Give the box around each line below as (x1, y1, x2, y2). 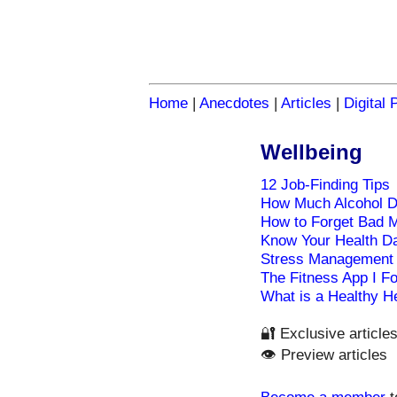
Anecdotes (199, 94, 269, 113)
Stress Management (261, 250, 393, 269)
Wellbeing (261, 140, 362, 165)
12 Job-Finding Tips (261, 175, 390, 194)
